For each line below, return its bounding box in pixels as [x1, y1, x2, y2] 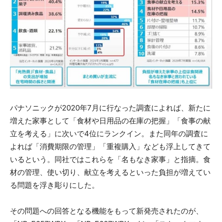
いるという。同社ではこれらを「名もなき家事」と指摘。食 [10, 155, 211, 165]
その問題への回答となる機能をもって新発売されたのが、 [10, 206, 203, 216]
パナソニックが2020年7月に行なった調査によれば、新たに [10, 103, 211, 113]
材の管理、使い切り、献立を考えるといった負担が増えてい [10, 167, 211, 177]
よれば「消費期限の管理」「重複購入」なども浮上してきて [10, 142, 211, 152]
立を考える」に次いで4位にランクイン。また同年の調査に [10, 129, 208, 139]
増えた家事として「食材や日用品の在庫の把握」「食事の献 [10, 116, 211, 126]
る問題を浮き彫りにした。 [10, 180, 99, 190]
